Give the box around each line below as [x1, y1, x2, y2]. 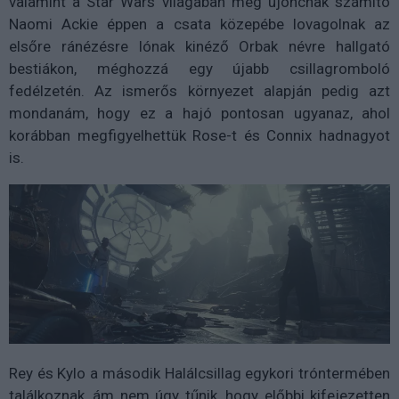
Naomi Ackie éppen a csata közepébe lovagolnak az [9, 14, 390, 33]
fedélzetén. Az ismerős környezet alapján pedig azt [9, 81, 390, 100]
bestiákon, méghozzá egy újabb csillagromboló [9, 59, 390, 77]
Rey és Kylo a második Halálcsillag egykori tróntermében [9, 363, 390, 382]
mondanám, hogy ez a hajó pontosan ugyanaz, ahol [9, 103, 390, 122]
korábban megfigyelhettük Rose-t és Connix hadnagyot [9, 126, 390, 144]
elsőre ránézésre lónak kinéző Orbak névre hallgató [9, 37, 390, 55]
